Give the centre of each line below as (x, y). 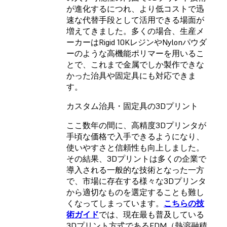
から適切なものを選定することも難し (135, 192)
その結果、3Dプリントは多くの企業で (136, 159)
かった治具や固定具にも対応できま (131, 76)
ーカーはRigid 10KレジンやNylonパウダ (137, 42)
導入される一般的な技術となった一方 (135, 170)
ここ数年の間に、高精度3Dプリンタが (136, 125)
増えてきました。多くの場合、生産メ (135, 31)
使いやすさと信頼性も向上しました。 (135, 148)
